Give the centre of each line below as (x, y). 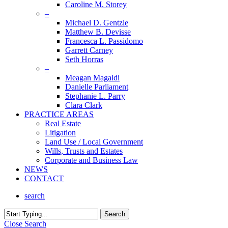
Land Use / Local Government (94, 142)
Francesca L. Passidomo (104, 41)
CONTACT (44, 178)
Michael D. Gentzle (97, 23)
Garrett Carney (89, 50)
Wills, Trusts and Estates (84, 151)
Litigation (60, 133)
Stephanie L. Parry (95, 96)
